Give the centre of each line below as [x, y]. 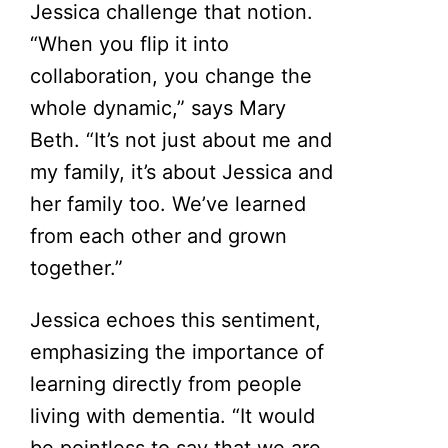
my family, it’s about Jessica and [182, 171]
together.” [77, 267]
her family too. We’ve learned [168, 203]
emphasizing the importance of [177, 351]
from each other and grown [159, 235]
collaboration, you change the [171, 75]
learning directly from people [166, 383]
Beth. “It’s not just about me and [181, 139]
